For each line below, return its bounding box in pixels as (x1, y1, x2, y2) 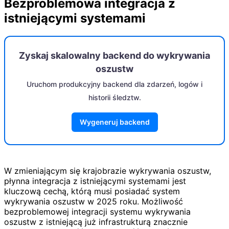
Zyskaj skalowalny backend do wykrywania (19, 50, 210, 61)
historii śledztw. (88, 93, 141, 102)
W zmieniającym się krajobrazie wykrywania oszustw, (4, 165, 211, 176)
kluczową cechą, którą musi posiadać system (4, 186, 180, 196)
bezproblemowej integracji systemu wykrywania (4, 206, 191, 217)
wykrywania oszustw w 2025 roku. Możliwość (4, 196, 183, 207)
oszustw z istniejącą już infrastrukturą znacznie (4, 216, 188, 227)
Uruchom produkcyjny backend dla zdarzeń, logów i (27, 79, 202, 88)
